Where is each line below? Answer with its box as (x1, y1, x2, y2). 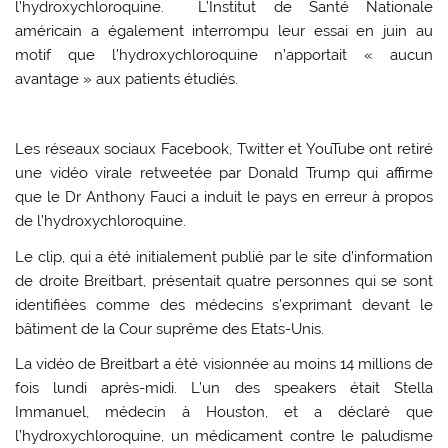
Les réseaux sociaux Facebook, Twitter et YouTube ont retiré (15, 140, 433, 159)
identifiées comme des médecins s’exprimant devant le (15, 295, 433, 314)
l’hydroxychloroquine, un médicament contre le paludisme (15, 427, 433, 446)
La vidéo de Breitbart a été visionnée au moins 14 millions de (15, 355, 433, 374)
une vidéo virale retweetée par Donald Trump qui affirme (15, 164, 433, 183)
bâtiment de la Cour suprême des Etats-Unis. (15, 319, 325, 338)
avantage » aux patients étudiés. (15, 69, 239, 88)
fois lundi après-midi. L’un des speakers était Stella (15, 379, 433, 398)
